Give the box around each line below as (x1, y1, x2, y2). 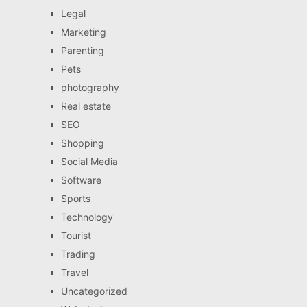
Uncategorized (60, 284, 127, 297)
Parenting (60, 44, 104, 56)
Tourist (60, 229, 91, 241)
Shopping (60, 136, 104, 149)
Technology (60, 210, 113, 223)
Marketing (60, 25, 106, 38)
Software (60, 173, 101, 186)
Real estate (60, 99, 111, 112)
